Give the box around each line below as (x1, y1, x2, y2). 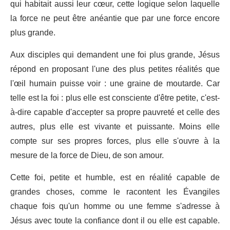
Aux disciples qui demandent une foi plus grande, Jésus (10, 46, 220, 64)
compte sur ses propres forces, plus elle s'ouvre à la (10, 132, 220, 150)
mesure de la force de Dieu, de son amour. (10, 147, 164, 165)
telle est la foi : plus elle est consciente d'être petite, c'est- (10, 89, 220, 107)
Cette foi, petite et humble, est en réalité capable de (10, 169, 220, 187)
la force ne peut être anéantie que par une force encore (10, 10, 220, 28)
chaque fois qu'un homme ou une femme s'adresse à (10, 198, 220, 216)
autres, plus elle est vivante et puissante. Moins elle (10, 118, 220, 136)
